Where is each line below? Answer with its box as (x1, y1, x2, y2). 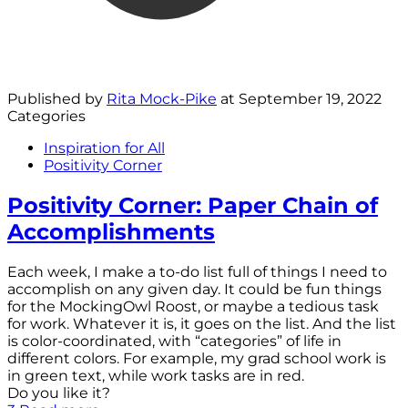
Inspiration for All (44, 139, 165, 158)
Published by (7, 90, 107, 108)
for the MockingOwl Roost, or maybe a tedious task (7, 298, 379, 316)
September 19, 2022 (239, 90, 382, 108)
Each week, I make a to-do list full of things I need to (7, 263, 387, 281)
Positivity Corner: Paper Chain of (7, 192, 378, 219)
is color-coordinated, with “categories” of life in (7, 332, 342, 351)
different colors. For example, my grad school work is (7, 350, 386, 368)
